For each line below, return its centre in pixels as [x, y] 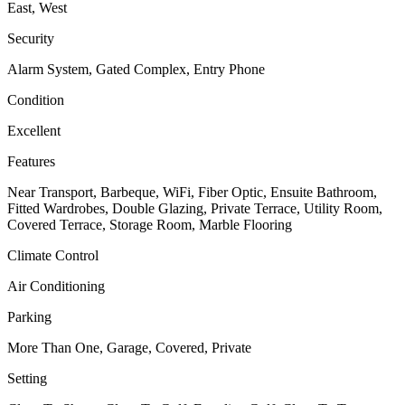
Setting [27, 379]
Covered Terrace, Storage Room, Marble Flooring [150, 225]
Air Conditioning [56, 287]
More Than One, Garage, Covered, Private [129, 348]
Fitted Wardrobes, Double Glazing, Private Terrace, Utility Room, [195, 209]
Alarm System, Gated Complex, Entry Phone [136, 70]
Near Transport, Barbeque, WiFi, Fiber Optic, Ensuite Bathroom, [192, 193]
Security [31, 39]
